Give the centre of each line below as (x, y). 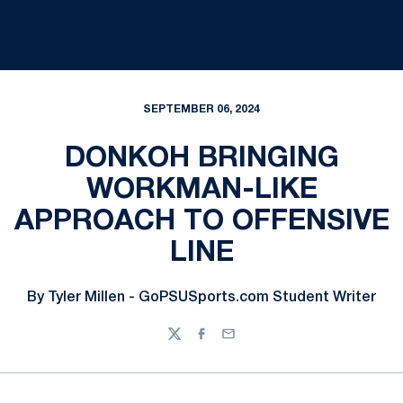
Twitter (188, 342)
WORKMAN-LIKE (201, 190)
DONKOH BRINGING (201, 159)
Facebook (224, 342)
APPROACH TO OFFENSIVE (201, 222)
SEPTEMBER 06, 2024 (201, 109)
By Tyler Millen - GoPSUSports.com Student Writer (201, 298)
